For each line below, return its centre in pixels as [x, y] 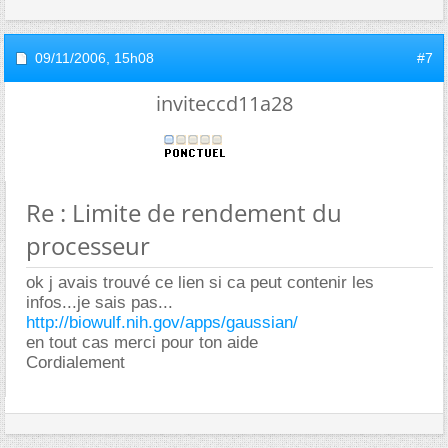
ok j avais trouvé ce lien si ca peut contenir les [200, 282]
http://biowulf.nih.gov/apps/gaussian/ [162, 322]
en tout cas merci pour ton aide [142, 342]
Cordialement [75, 362]
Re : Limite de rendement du [184, 212]
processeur [88, 245]
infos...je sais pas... [99, 302]
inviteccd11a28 [224, 103]
